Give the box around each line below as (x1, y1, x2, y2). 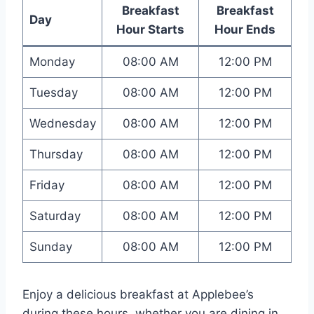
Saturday (29, 209, 81, 224)
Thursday (29, 147, 83, 162)
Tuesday (29, 86, 78, 100)
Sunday (29, 240, 72, 254)
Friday (29, 178, 64, 193)
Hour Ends (214, 22, 275, 37)
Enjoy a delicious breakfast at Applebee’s (22, 287, 254, 302)
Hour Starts (116, 22, 184, 37)
